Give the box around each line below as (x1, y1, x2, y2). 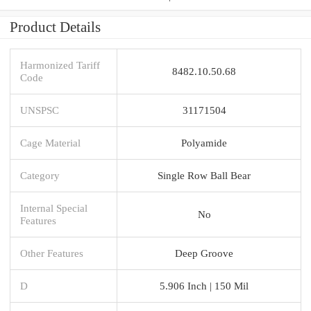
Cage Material (20, 136, 81, 149)
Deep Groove (175, 246, 233, 259)
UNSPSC (20, 103, 59, 116)
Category (20, 169, 60, 181)
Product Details (10, 18, 101, 35)
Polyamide (181, 136, 227, 149)
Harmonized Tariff (20, 58, 100, 71)
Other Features (20, 246, 83, 259)
